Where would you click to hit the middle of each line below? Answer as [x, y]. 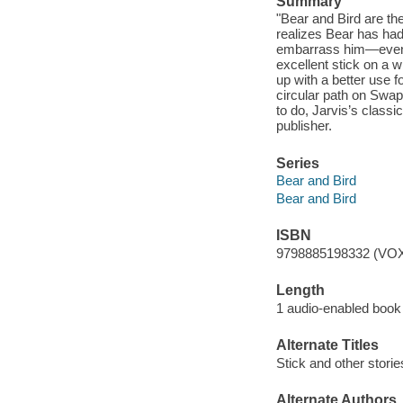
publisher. [304, 126]
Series [297, 163]
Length [300, 291]
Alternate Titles [327, 345]
